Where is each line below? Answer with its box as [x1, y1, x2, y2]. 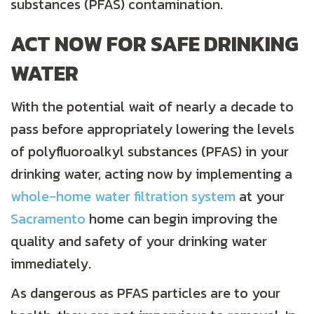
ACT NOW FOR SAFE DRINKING [11, 28, 299, 60]
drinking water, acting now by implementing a [11, 163, 292, 185]
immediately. [11, 253, 91, 275]
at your [235, 186, 285, 207]
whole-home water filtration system [11, 186, 235, 207]
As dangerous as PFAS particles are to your [11, 282, 280, 304]
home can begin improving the [86, 208, 278, 230]
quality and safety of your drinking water [11, 231, 267, 252]
